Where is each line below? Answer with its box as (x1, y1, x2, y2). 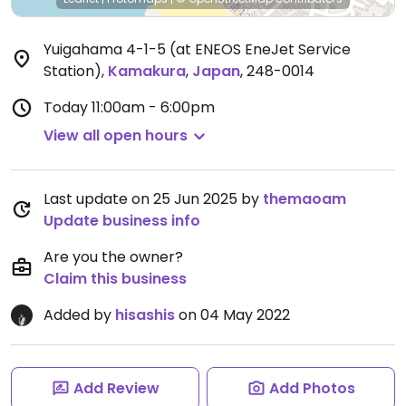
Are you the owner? (43, 246, 183, 267)
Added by (43, 304, 115, 325)
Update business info (43, 210, 200, 231)
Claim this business (43, 268, 187, 289)
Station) (43, 61, 101, 82)
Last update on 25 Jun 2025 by (43, 188, 263, 209)
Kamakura (108, 61, 186, 82)
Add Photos (268, 378, 355, 399)
